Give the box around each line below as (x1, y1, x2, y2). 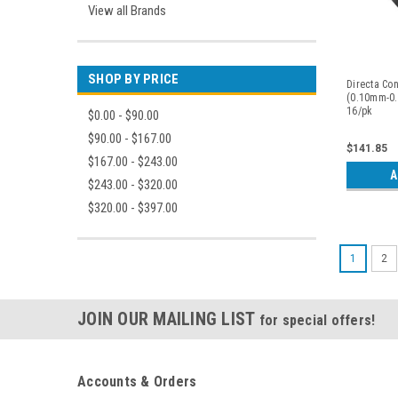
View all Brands (88, 3, 166, 19)
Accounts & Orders (77, 372, 197, 390)
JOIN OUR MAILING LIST (77, 307, 259, 330)
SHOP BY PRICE (88, 71, 179, 87)
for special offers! (259, 311, 376, 329)
